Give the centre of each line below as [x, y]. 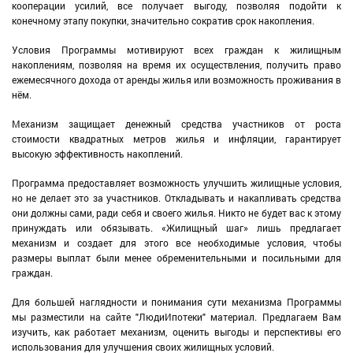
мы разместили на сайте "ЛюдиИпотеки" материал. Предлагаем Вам [176, 316]
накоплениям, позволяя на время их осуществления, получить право [176, 64]
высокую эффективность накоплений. [97, 153]
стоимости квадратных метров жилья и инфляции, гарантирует [176, 138]
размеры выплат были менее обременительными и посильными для [176, 257]
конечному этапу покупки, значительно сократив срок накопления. [163, 20]
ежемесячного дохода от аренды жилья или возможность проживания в [176, 79]
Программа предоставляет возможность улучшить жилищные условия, [176, 182]
